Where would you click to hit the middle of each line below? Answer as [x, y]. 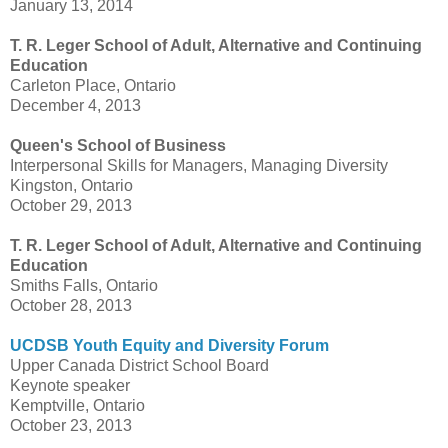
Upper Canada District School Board [139, 366]
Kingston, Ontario [71, 186]
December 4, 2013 [75, 106]
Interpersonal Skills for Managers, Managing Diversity [199, 166]
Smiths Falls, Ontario [84, 286]
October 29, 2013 [71, 206]
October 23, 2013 [71, 426]
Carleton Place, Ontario [93, 86]
